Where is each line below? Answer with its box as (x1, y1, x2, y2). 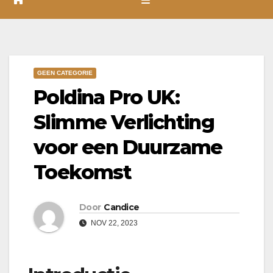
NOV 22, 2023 (89, 218, 138, 227)
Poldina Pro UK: (34, 85, 179, 109)
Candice (104, 201, 140, 213)
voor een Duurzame (34, 135, 222, 159)
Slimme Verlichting (34, 110, 214, 134)
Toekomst (34, 160, 132, 184)
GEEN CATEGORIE (37, 69, 93, 76)
